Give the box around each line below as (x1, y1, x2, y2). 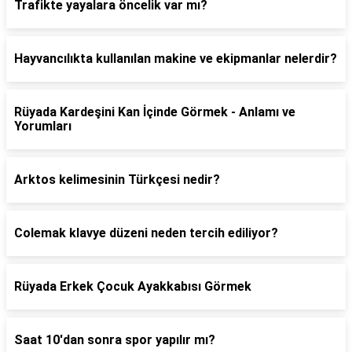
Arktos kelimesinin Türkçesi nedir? (14, 172, 220, 187)
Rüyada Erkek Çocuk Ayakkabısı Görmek (14, 279, 251, 294)
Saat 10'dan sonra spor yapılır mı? (14, 332, 215, 347)
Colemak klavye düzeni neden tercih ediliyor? (14, 225, 278, 240)
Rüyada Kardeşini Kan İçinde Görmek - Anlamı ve (14, 104, 295, 119)
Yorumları (14, 119, 71, 134)
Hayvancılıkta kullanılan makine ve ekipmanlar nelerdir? (14, 51, 337, 66)
